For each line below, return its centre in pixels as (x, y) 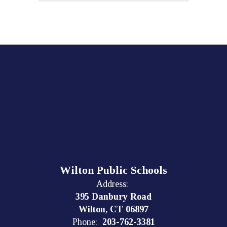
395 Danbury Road (113, 197)
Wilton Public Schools (113, 170)
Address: (112, 184)
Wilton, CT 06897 (113, 209)
